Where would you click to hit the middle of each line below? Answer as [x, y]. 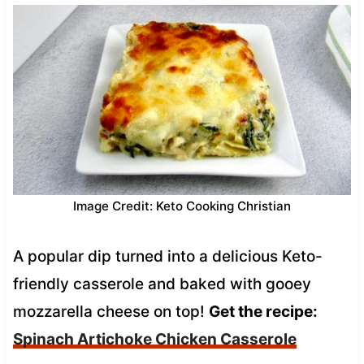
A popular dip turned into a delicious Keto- [167, 256]
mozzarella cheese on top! [110, 311]
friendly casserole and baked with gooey [162, 284]
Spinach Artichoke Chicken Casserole [154, 339]
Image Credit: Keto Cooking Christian [182, 206]
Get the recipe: [263, 311]
